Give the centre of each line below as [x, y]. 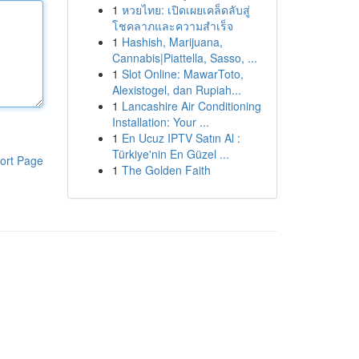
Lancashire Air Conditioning [191, 106]
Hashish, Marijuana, [172, 42]
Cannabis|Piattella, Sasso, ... [184, 58]
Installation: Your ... [160, 122]
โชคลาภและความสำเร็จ [172, 26]
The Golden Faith [166, 170]
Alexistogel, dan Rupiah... [176, 90]
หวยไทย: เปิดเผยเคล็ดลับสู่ [186, 10]
